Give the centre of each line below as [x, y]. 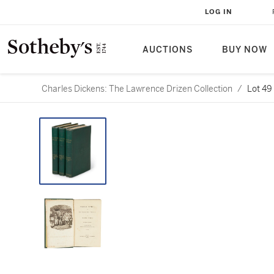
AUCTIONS [168, 50]
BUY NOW [245, 50]
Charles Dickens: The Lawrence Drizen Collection [137, 89]
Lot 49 [260, 89]
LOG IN [219, 12]
